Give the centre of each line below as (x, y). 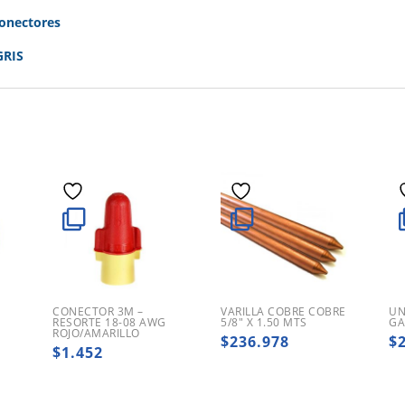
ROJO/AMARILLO (96, 334)
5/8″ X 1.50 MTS (264, 323)
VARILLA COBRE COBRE (283, 312)
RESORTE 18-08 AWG (109, 323)
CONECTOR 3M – (98, 312)
